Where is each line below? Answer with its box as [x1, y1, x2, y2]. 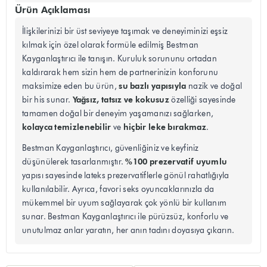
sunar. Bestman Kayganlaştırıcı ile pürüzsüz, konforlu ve [22, 212, 229, 222]
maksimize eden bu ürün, [22, 81, 119, 92]
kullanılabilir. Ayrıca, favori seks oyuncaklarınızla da [22, 184, 215, 195]
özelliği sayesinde [169, 95, 236, 105]
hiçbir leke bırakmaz [123, 122, 206, 133]
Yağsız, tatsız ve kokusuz [72, 94, 170, 105]
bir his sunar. [22, 95, 73, 105]
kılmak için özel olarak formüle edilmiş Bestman [22, 40, 199, 51]
